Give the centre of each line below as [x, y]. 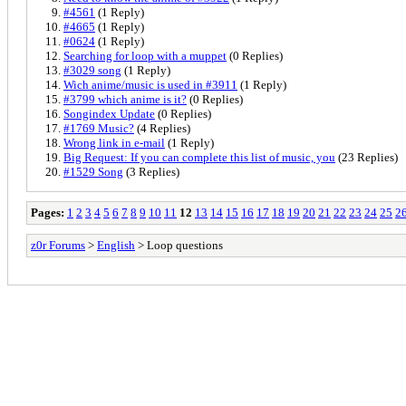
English [116, 245]
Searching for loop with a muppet [145, 55]
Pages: [48, 212]
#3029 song [92, 70]
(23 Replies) [367, 157]
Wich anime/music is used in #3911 [150, 84]
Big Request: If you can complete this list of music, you [199, 157]
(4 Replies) [162, 128]
